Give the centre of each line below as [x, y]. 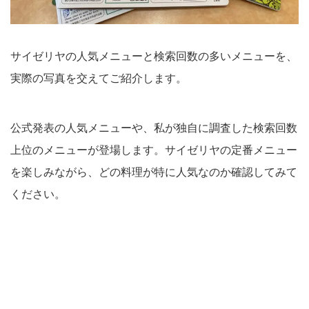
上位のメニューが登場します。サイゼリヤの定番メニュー [154, 149]
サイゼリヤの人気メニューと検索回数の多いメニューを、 [154, 55]
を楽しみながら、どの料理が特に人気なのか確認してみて [154, 171]
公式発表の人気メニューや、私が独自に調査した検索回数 [154, 127]
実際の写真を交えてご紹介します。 [99, 77]
